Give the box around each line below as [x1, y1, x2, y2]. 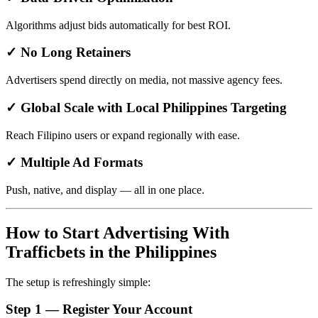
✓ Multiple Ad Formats [6, 155, 143, 170]
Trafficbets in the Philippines [6, 242, 216, 261]
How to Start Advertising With [6, 223, 229, 242]
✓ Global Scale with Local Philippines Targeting [6, 99, 287, 115]
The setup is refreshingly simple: [6, 275, 150, 288]
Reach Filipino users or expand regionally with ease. [6, 128, 240, 141]
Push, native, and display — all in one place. [6, 183, 204, 196]
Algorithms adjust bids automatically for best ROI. [6, 18, 231, 31]
